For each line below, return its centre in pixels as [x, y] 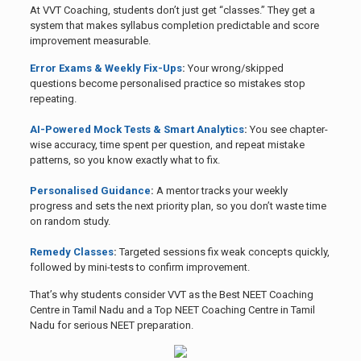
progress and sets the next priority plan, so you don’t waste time [178, 206]
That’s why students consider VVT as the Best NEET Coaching [171, 295]
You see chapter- [287, 130]
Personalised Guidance [90, 191]
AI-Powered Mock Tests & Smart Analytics [137, 130]
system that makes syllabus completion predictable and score [174, 26]
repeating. [53, 99]
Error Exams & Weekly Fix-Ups [106, 68]
